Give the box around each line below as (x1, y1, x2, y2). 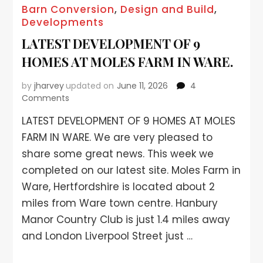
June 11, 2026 (117, 80, 168, 92)
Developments (22, 15, 104, 30)
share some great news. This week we (22, 147, 214, 161)
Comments (22, 92, 70, 104)
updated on (66, 80, 114, 92)
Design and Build (120, 2, 215, 17)
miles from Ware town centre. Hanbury (22, 196, 218, 211)
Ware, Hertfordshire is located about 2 (22, 180, 215, 194)
